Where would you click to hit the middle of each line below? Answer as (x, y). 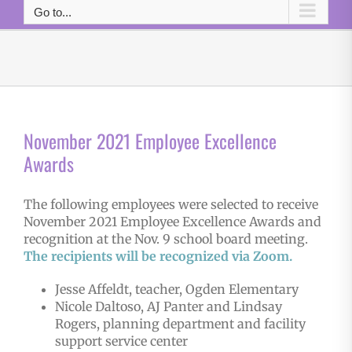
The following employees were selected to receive (170, 205)
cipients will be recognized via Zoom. (178, 257)
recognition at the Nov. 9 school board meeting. (165, 239)
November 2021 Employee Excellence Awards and (172, 222)
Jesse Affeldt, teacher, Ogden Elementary (176, 290)
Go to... (53, 12)
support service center (121, 341)
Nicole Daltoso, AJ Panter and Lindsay (168, 307)
